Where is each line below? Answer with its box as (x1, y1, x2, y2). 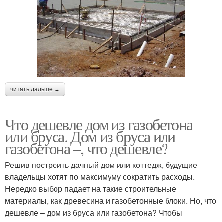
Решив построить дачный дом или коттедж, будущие (5, 159, 197, 170)
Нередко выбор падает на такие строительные (5, 182, 176, 194)
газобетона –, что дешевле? (5, 137, 167, 159)
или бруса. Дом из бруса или (5, 125, 175, 147)
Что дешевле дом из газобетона (5, 113, 193, 135)
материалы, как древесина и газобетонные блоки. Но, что (5, 194, 216, 206)
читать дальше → (10, 85, 60, 93)
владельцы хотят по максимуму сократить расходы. (5, 170, 195, 182)
